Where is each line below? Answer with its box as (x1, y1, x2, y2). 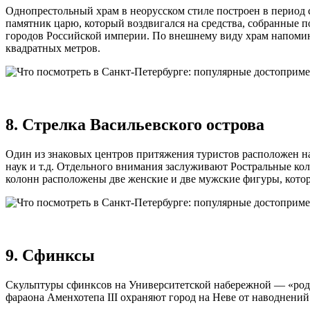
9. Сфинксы (6, 246, 95, 264)
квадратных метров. (6, 42, 100, 55)
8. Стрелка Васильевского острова (6, 116, 264, 134)
